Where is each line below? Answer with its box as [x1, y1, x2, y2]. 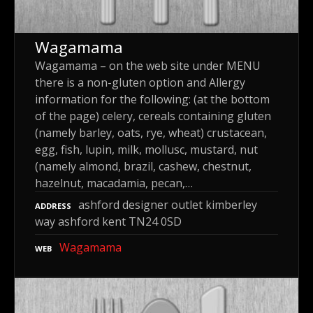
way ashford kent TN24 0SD [35, 213, 182, 229]
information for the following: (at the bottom [35, 91, 270, 107]
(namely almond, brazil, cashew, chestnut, [35, 158, 252, 174]
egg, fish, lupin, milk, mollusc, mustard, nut [35, 141, 258, 157]
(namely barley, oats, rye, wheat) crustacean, [35, 124, 267, 140]
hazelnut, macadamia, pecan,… [35, 175, 193, 191]
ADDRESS [35, 200, 71, 211]
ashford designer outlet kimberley [78, 196, 257, 212]
